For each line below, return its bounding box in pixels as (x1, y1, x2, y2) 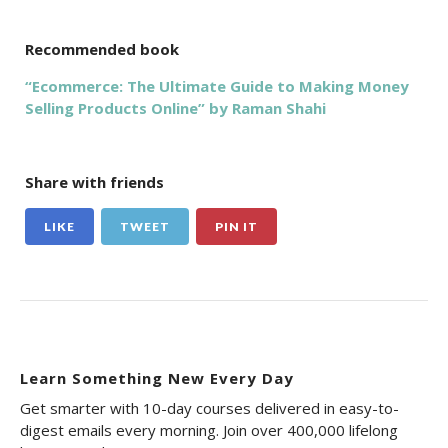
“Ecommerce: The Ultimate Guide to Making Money (25, 76, 409, 97)
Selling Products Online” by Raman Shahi (25, 98, 326, 119)
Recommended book (25, 39, 179, 60)
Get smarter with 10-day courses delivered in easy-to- (20, 398, 399, 419)
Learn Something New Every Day (20, 368, 294, 389)
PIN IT (215, 219, 258, 235)
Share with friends (25, 172, 164, 193)
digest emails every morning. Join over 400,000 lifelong (20, 420, 398, 441)
